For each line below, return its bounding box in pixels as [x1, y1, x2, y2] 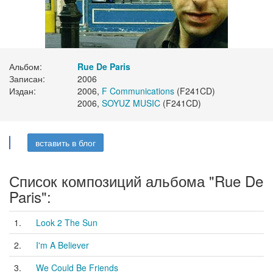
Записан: [9, 73, 45, 85]
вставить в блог [35, 136, 96, 149]
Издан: [9, 85, 36, 97]
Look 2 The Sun [36, 216, 97, 229]
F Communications [102, 85, 174, 97]
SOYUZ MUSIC [102, 97, 160, 109]
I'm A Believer [36, 239, 89, 251]
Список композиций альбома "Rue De [9, 170, 263, 191]
